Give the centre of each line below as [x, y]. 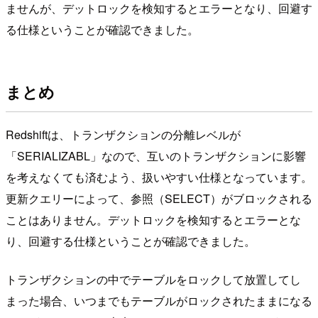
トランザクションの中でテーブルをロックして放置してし [153, 280]
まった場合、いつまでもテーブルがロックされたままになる [159, 301]
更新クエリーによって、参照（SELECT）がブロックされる [159, 199]
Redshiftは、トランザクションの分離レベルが [123, 135]
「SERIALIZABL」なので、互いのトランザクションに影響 [156, 156]
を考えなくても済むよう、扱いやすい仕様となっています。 [159, 177]
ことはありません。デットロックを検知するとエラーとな [153, 220]
